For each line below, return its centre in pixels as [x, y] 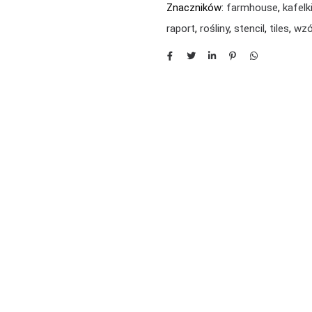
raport [181, 29]
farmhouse [252, 8]
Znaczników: [196, 8]
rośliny [214, 29]
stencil [249, 29]
